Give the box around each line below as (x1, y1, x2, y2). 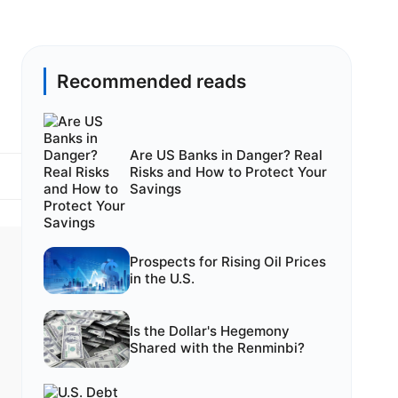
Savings (129, 180, 181, 197)
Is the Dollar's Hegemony (129, 322, 290, 339)
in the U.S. (129, 270, 195, 288)
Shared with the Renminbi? (129, 338, 305, 356)
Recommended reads (57, 70, 246, 92)
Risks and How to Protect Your (129, 163, 327, 180)
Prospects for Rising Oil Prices (129, 253, 326, 271)
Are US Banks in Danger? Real (129, 147, 322, 163)
